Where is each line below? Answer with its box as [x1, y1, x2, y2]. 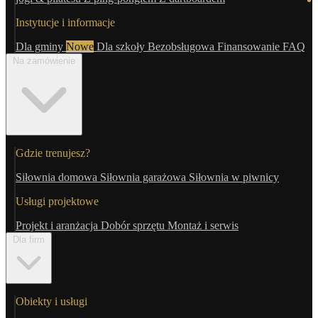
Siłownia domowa [16, 171, 97, 183]
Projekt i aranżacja [16, 219, 98, 231]
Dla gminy [16, 40, 63, 53]
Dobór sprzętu [101, 219, 165, 231]
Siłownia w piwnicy [189, 171, 279, 183]
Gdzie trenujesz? [16, 147, 90, 159]
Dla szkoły [97, 40, 145, 53]
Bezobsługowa [148, 40, 214, 53]
